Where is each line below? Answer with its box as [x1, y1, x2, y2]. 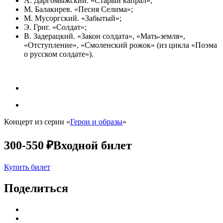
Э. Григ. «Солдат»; [24, 22, 87, 31]
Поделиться [4, 181, 68, 195]
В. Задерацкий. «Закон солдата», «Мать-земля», [24, 31, 185, 40]
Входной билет [53, 138, 132, 152]
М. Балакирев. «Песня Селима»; [24, 4, 133, 13]
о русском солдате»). [24, 49, 94, 58]
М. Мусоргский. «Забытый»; [24, 13, 121, 22]
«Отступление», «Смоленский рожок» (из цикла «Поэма [24, 40, 217, 49]
